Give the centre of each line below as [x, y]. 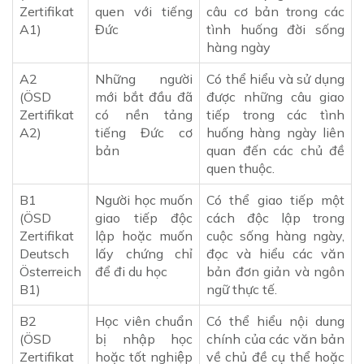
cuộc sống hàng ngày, [275, 236]
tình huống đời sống [275, 30]
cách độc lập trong [275, 218]
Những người [144, 79]
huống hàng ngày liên [275, 133]
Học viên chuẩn [144, 321]
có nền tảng [144, 115]
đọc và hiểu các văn [275, 254]
